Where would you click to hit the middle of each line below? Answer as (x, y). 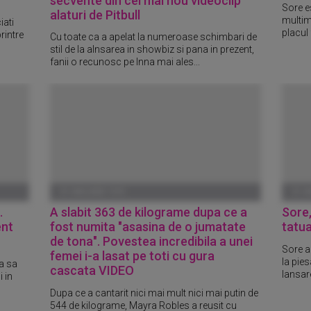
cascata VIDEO (92, 271)
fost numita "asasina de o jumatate (148, 227)
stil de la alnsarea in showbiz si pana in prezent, (152, 50)
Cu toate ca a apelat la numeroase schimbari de (154, 37)
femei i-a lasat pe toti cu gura (133, 256)
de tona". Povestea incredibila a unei (152, 242)
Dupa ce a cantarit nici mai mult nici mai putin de (154, 293)
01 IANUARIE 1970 (93, 192)
